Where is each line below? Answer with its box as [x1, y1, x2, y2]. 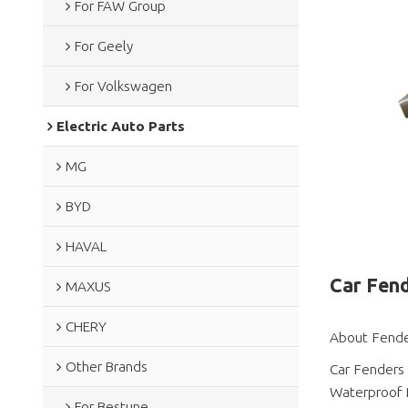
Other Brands [65, 358, 148, 374]
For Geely [74, 37, 133, 54]
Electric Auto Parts [56, 117, 185, 134]
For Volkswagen [74, 77, 172, 94]
